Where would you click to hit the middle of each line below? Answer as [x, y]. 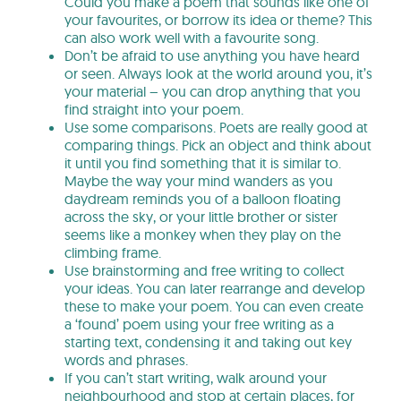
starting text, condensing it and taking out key [208, 341]
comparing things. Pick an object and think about [218, 145]
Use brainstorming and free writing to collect [205, 270]
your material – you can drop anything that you [213, 91]
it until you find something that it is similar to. [203, 162]
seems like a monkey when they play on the [203, 234]
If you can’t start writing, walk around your [196, 377]
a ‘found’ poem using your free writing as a [199, 324]
